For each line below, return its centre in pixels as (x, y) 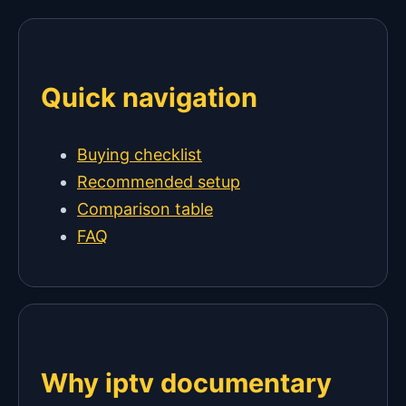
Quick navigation (149, 97)
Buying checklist (140, 155)
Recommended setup (159, 182)
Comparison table (145, 209)
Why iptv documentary (186, 383)
